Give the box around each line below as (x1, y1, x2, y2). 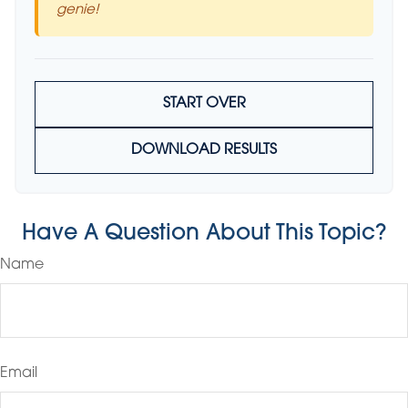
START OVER (162, 97, 246, 111)
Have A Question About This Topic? (22, 223, 386, 245)
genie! (56, 4, 98, 17)
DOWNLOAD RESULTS (131, 143, 277, 158)
